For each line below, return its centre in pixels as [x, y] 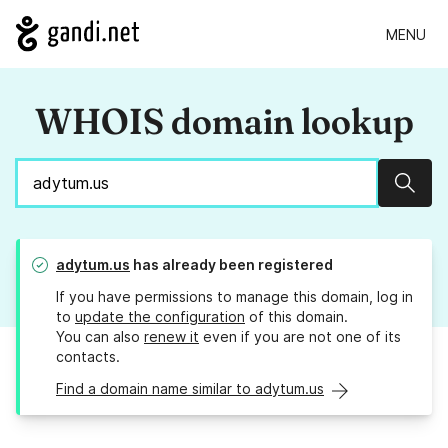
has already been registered [231, 265]
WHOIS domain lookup [224, 121]
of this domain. [296, 317]
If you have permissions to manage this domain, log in [234, 297]
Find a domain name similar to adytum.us [190, 389]
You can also [100, 337]
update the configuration [160, 317]
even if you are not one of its [300, 337]
